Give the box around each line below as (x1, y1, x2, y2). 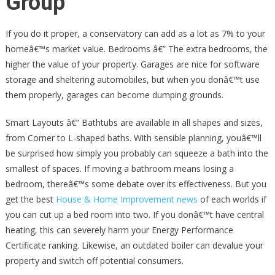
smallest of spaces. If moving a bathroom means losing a (5, 163, 234, 174)
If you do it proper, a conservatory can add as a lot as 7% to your (5, 28, 265, 39)
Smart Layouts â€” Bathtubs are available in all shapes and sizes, (5, 117, 263, 128)
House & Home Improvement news (55, 193, 198, 205)
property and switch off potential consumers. (5, 255, 184, 266)
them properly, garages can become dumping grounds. (5, 89, 223, 101)
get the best (5, 193, 56, 205)
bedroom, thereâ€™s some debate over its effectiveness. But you (5, 178, 266, 190)
